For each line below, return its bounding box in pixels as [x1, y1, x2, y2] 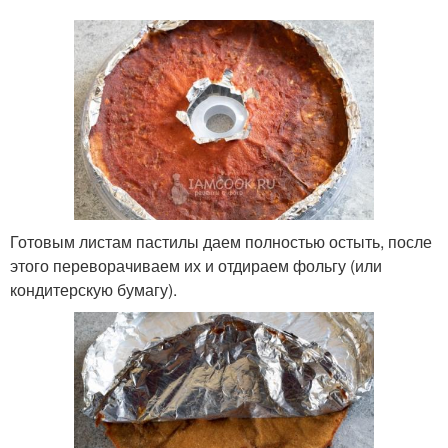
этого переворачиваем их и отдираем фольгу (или [10, 253, 382, 277]
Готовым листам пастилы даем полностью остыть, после [10, 229, 432, 253]
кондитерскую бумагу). [10, 277, 177, 301]
